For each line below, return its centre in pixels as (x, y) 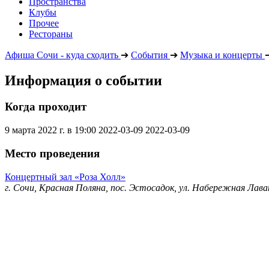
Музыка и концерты (221, 55)
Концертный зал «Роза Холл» (65, 177)
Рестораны (51, 34)
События (149, 55)
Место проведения (52, 153)
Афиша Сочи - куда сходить (62, 55)
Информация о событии (83, 80)
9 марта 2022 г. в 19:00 (50, 130)
